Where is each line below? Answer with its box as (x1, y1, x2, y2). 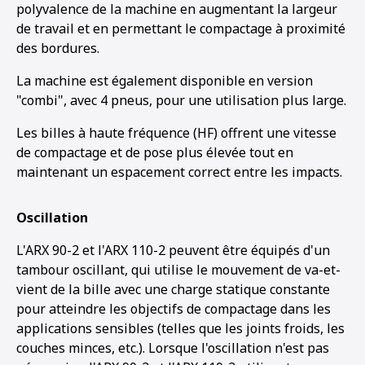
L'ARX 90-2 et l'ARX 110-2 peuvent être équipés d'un (16, 241, 330, 259)
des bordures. (16, 39, 99, 57)
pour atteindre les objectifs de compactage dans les (16, 300, 331, 318)
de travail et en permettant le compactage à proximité (16, 20, 345, 37)
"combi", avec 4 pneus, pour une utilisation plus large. (16, 91, 346, 109)
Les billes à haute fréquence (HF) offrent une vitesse (16, 124, 336, 142)
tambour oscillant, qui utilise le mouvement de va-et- (16, 261, 341, 279)
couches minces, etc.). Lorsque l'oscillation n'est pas (16, 339, 329, 357)
